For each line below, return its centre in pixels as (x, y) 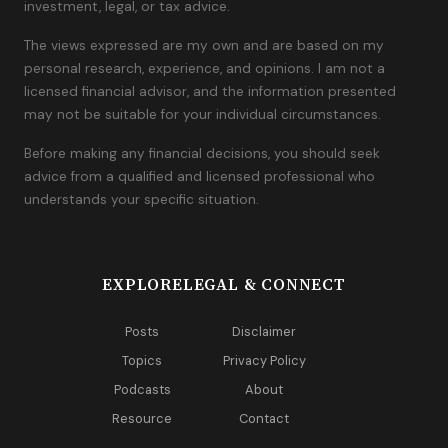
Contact (264, 419)
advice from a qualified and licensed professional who (199, 177)
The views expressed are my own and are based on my (204, 46)
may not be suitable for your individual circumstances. (202, 115)
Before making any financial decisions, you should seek (202, 154)
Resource (142, 419)
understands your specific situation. (141, 200)
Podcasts (142, 390)
